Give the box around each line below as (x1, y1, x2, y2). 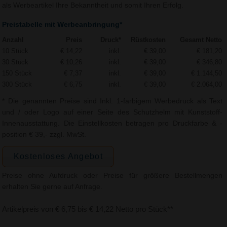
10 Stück (2, 47, 29, 55)
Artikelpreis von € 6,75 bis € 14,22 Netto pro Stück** (2, 204, 174, 213)
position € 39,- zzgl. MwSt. (2, 130, 87, 138)
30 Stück (2, 58, 29, 66)
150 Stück (2, 69, 32, 77)
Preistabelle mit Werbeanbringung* (2, 20, 123, 28)
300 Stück (2, 80, 32, 88)
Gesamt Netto (180, 35, 222, 44)
